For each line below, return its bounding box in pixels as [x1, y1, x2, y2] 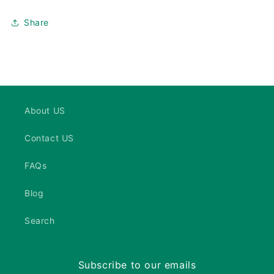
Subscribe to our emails [78, 259, 196, 271]
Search [24, 215, 55, 226]
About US [24, 105, 65, 116]
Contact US [24, 133, 74, 143]
